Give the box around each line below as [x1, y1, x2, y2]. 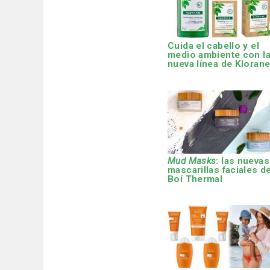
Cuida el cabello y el [168, 40, 259, 52]
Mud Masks [168, 155, 216, 166]
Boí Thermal [168, 173, 223, 184]
